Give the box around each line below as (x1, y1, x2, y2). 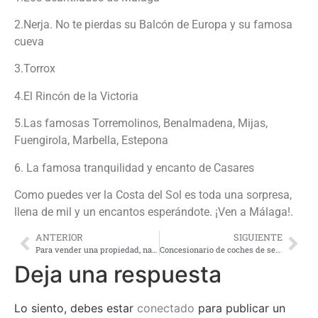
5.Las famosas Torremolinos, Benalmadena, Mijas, (14, 116, 268, 131)
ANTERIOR (35, 231, 83, 243)
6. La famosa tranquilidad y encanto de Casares (14, 160, 254, 175)
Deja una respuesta (14, 261, 221, 289)
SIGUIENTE (234, 231, 283, 243)
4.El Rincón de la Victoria (14, 89, 138, 103)
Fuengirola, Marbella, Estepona (14, 133, 168, 148)
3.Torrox (14, 62, 55, 76)
